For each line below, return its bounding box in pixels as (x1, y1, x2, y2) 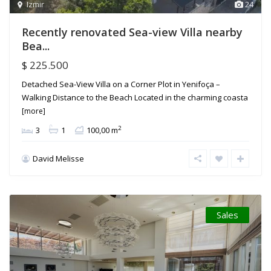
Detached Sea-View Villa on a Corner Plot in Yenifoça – (22, 79, 220, 90)
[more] (22, 106, 45, 117)
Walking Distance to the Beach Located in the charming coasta (22, 92, 248, 103)
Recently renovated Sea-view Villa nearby (22, 25, 243, 40)
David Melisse (33, 153, 84, 165)
